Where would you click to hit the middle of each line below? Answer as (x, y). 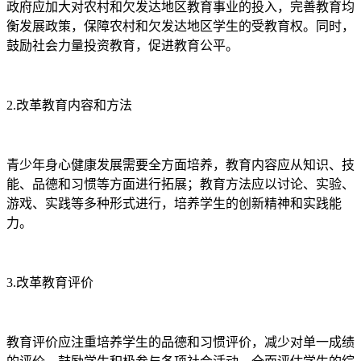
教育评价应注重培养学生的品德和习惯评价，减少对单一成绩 (180, 342)
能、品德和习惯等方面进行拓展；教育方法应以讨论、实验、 (180, 184)
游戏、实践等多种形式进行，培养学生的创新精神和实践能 (174, 203)
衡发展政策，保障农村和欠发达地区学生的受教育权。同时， (180, 26)
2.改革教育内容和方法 (69, 105)
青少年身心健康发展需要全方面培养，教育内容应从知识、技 (180, 164)
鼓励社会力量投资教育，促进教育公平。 (122, 45)
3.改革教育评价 (50, 282)
